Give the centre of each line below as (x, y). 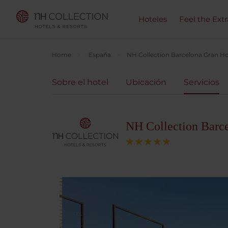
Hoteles (153, 19)
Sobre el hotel (80, 82)
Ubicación (146, 82)
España (100, 55)
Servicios (202, 82)
